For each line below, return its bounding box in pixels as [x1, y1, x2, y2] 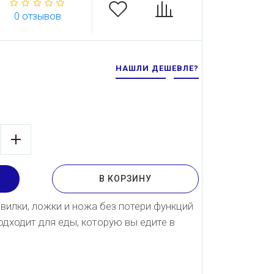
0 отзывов [13, 10, 61, 22]
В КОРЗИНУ [99, 174, 152, 183]
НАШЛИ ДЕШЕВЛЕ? [115, 64, 199, 73]
